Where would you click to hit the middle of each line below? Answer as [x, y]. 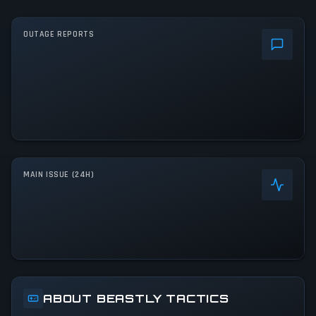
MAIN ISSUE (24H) [59, 175]
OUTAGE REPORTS [59, 35]
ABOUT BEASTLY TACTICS [136, 299]
